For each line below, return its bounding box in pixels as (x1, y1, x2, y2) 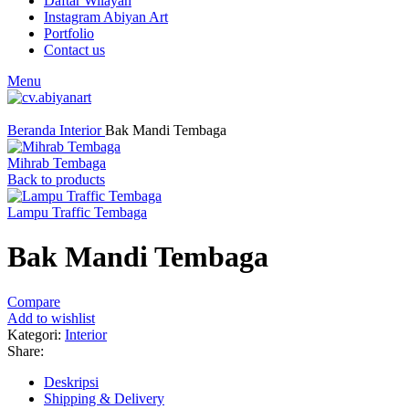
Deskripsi (44, 373, 99, 390)
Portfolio (44, 26, 94, 41)
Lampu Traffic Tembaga (7, 204, 147, 220)
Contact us (44, 42, 105, 58)
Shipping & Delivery (44, 390, 164, 406)
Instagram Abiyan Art (44, 9, 168, 25)
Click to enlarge (7, 106, 99, 121)
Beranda (7, 122, 59, 138)
